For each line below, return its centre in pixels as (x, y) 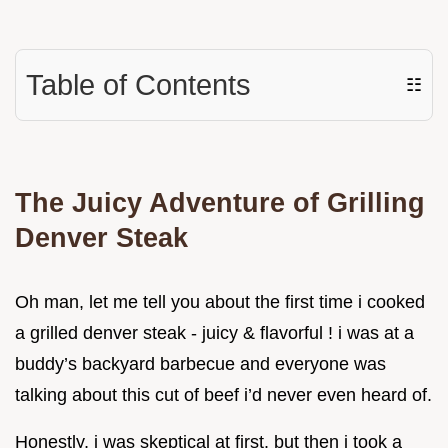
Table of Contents (138, 85)
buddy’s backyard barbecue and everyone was (200, 364)
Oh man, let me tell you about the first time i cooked (220, 302)
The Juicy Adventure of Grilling (220, 203)
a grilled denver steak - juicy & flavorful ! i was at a (214, 333)
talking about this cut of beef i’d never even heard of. (223, 395)
